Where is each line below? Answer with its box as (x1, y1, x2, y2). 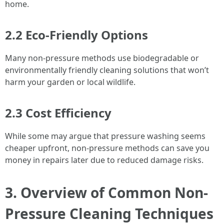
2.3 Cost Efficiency (5, 104, 111, 121)
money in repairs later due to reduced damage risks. (5, 154, 203, 165)
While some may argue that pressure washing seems (5, 130, 205, 141)
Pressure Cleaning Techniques (5, 204, 213, 223)
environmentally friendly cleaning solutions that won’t (5, 64, 209, 75)
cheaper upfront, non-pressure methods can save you (5, 142, 209, 153)
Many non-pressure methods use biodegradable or (5, 52, 199, 63)
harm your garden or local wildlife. (5, 76, 135, 87)
